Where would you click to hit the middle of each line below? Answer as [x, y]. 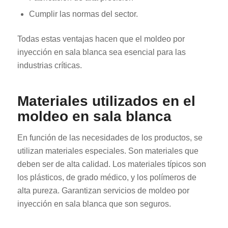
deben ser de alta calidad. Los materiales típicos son [111, 164]
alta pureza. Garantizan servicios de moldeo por [103, 190]
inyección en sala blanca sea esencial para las [101, 52]
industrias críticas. [49, 66]
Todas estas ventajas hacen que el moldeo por [101, 39]
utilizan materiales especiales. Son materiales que [108, 151]
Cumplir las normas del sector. [83, 14]
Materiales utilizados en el [106, 101]
